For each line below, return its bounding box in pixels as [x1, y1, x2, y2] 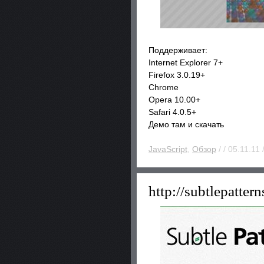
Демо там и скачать [148, 120, 224, 129]
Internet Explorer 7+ [148, 58, 223, 67]
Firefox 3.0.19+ [148, 70, 205, 80]
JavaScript [148, 144, 187, 154]
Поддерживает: [148, 45, 207, 55]
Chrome [148, 82, 179, 92]
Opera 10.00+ [148, 95, 200, 104]
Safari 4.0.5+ [148, 107, 196, 117]
